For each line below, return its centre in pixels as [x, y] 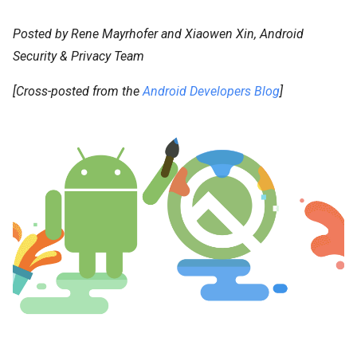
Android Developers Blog [211, 91]
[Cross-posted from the [78, 91]
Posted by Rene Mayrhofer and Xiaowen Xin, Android [158, 34]
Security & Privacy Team [78, 56]
